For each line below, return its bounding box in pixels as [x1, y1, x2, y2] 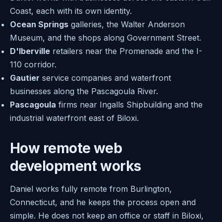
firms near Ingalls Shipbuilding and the [56, 100, 203, 110]
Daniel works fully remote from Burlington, [10, 183, 172, 194]
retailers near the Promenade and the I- [50, 46, 202, 56]
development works [10, 157, 141, 174]
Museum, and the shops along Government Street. [10, 33, 201, 43]
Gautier [10, 73, 40, 83]
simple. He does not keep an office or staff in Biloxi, [10, 210, 204, 221]
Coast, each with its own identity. [10, 6, 132, 16]
